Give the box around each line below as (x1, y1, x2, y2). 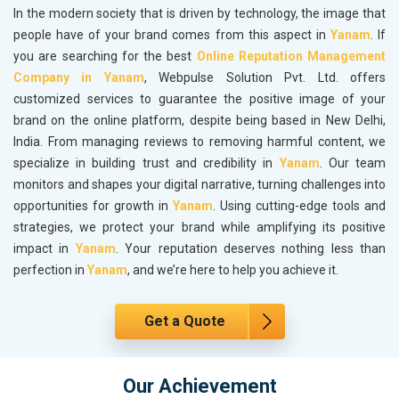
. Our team (319, 156, 387, 171)
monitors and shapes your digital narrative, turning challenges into (13, 177, 386, 192)
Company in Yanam (13, 70, 144, 85)
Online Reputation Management (196, 49, 386, 64)
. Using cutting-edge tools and (213, 199, 386, 214)
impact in (13, 241, 76, 256)
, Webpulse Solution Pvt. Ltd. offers (143, 70, 387, 85)
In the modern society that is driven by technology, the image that (13, 6, 386, 21)
